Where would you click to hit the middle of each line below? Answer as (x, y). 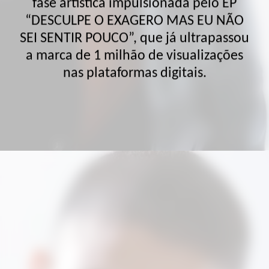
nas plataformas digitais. (134, 52)
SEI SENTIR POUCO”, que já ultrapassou (134, 17)
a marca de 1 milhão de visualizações (134, 35)
